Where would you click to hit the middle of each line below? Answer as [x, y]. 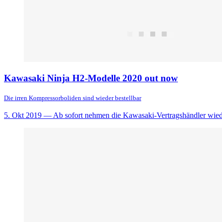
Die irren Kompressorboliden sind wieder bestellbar [73, 98]
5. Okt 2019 [23, 115]
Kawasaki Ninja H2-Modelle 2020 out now [91, 78]
